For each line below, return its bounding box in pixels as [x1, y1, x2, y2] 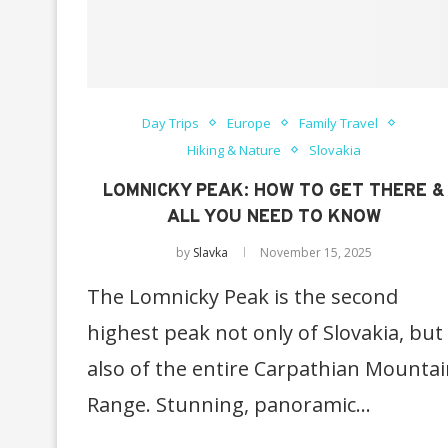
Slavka [193, 243, 229, 261]
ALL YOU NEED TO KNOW [167, 205, 382, 229]
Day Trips [142, 113, 200, 132]
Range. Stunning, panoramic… [87, 390, 371, 418]
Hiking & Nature [187, 140, 282, 159]
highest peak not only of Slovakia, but [87, 318, 443, 346]
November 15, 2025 [260, 243, 373, 261]
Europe [227, 113, 272, 132]
